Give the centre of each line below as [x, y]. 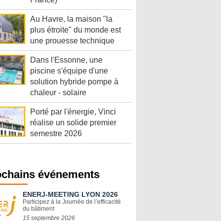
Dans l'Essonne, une [66, 60]
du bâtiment [38, 209]
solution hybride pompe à [74, 82]
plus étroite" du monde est [75, 30]
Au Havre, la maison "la [71, 19]
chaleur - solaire [58, 93]
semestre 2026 [56, 134]
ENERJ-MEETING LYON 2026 [70, 195]
